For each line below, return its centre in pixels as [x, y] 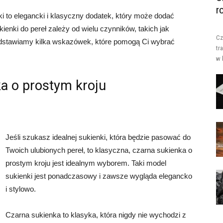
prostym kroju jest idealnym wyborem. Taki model [86, 163]
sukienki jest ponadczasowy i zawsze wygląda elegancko [99, 176]
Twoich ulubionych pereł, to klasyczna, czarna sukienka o [99, 150]
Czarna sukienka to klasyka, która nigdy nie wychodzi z [96, 215]
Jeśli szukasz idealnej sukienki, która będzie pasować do [98, 137]
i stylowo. [21, 189]
